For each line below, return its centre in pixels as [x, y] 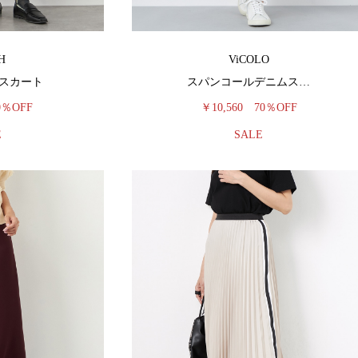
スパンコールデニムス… [249, 82]
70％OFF [275, 107]
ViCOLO [249, 60]
